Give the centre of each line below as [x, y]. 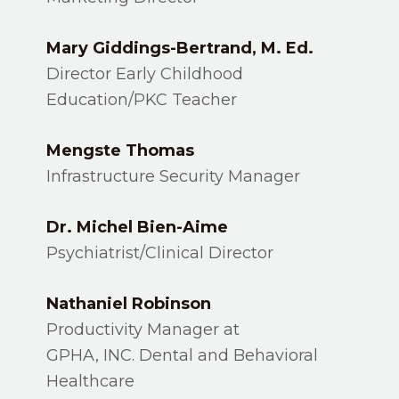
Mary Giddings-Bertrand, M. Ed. [180, 48]
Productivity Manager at [143, 330]
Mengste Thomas [121, 151]
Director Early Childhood [145, 74]
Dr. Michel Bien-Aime [138, 227]
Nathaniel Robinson [129, 304]
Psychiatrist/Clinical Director [160, 253]
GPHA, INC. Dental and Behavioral [183, 355]
